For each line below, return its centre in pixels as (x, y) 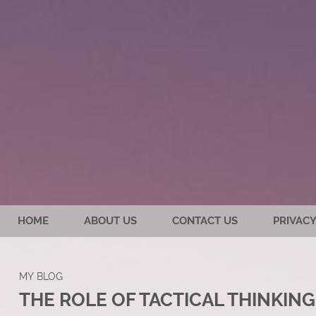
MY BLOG (41, 276)
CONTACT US (205, 221)
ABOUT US (110, 221)
